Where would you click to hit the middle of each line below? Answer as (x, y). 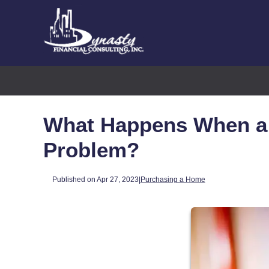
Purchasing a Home (173, 179)
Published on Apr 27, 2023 (95, 179)
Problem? (91, 150)
